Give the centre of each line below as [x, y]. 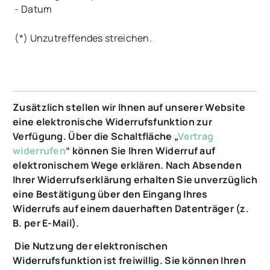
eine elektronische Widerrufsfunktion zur [112, 122]
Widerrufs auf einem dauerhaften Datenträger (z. [131, 209]
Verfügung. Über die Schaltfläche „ [96, 137]
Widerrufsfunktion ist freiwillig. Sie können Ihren [129, 261]
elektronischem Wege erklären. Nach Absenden [127, 165]
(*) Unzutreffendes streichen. [82, 38]
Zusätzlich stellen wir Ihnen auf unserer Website [129, 108]
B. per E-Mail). [46, 223]
